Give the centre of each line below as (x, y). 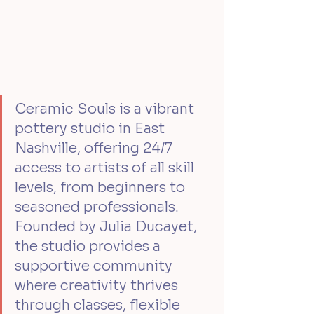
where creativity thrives (98, 286)
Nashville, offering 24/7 (95, 149)
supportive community (95, 266)
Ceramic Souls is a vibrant (106, 109)
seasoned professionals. (98, 207)
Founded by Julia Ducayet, (108, 227)
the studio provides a (89, 247)
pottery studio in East (91, 129)
